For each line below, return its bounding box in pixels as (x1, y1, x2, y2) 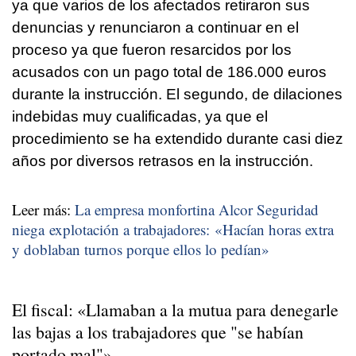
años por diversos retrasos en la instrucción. (12, 152, 313, 169)
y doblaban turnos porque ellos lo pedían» (12, 238, 269, 259)
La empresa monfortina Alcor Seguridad (75, 199, 319, 219)
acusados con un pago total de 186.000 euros (12, 63, 327, 80)
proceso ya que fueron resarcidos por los (12, 41, 292, 58)
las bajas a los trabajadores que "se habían (12, 319, 304, 343)
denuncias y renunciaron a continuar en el (12, 18, 299, 36)
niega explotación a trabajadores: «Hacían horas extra (12, 219, 334, 239)
